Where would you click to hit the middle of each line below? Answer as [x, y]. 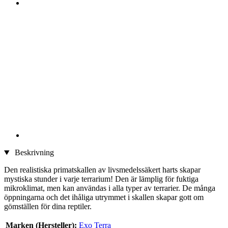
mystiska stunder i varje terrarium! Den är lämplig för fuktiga [101, 179]
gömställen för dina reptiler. [48, 207]
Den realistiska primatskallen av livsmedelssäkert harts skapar [102, 170]
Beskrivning [33, 153]
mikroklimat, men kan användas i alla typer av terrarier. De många [110, 188]
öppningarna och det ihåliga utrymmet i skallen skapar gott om [104, 197]
